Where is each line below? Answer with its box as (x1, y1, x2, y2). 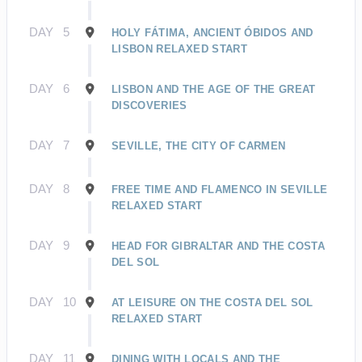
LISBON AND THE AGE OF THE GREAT (112, 83, 316, 95)
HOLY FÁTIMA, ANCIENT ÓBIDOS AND (112, 27, 314, 39)
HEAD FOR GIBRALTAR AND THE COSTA (112, 240, 326, 252)
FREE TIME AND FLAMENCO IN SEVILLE (112, 183, 328, 196)
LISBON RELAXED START (112, 43, 247, 55)
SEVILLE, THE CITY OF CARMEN (112, 140, 286, 152)
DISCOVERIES (112, 99, 187, 112)
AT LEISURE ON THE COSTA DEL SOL (112, 297, 314, 309)
